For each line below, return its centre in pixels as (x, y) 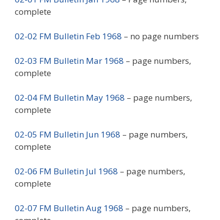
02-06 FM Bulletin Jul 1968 (66, 171)
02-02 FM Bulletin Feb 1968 (68, 36)
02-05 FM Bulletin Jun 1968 (68, 134)
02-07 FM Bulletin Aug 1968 (69, 208)
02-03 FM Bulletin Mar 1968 (69, 60)
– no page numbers (160, 36)
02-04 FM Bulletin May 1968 (70, 97)
